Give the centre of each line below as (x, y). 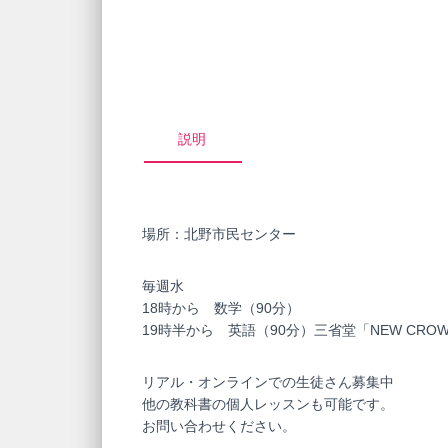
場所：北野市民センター (219, 234)
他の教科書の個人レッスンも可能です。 (268, 404)
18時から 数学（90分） (221, 308)
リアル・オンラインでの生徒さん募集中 (268, 382)
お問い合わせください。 (219, 426)
